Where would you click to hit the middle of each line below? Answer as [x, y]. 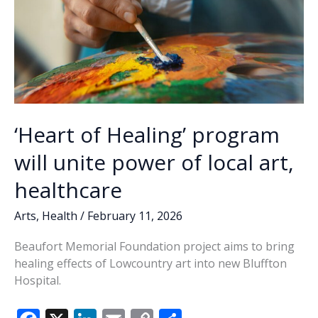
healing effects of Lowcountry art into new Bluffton [150, 264]
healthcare [68, 190]
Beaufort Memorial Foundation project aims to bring [154, 247]
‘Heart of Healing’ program [147, 134]
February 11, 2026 [135, 215]
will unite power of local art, [154, 162]
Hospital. [38, 281]
